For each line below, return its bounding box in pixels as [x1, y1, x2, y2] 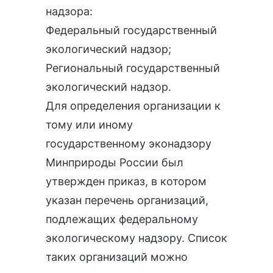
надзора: [46, 4, 93, 18]
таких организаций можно [46, 250, 188, 263]
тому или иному [46, 118, 133, 131]
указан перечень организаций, [46, 193, 208, 207]
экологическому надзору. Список [46, 231, 227, 244]
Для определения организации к [46, 99, 221, 112]
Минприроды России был [46, 155, 183, 169]
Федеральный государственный [46, 23, 217, 37]
